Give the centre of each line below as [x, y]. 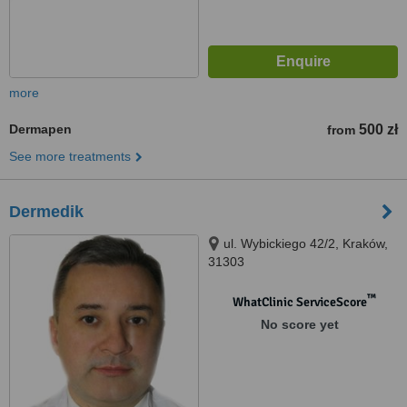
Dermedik [46, 212]
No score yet [299, 324]
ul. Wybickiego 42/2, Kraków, [306, 243]
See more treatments [70, 156]
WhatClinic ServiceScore [299, 302]
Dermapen [40, 129]
